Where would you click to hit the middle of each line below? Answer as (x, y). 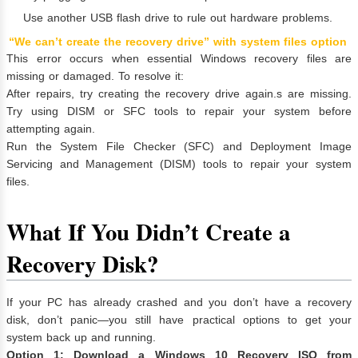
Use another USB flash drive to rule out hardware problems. (178, 18)
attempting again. (51, 129)
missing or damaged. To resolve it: (95, 76)
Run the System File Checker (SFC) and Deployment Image (179, 147)
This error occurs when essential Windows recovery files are (179, 59)
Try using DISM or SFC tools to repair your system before (179, 111)
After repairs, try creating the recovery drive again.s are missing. (179, 94)
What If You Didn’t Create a (148, 232)
